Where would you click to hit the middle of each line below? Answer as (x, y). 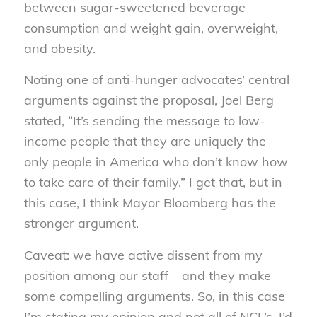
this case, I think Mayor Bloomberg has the (150, 203)
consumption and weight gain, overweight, (151, 28)
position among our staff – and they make (147, 275)
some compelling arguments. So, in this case (154, 296)
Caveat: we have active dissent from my (143, 255)
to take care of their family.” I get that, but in (153, 183)
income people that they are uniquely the (145, 142)
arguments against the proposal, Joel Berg (149, 100)
